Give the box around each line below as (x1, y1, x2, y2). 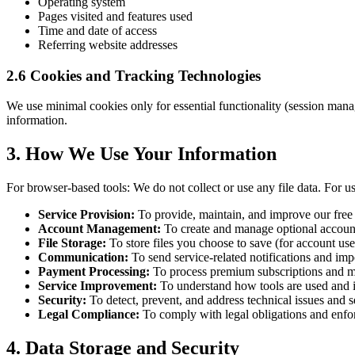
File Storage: (38, 236, 106, 250)
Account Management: (38, 222, 161, 236)
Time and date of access (38, 23, 157, 37)
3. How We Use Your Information (6, 143, 277, 165)
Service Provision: (38, 208, 135, 222)
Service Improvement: (38, 279, 157, 293)
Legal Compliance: (38, 307, 139, 322)
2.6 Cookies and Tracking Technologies (6, 67, 261, 84)
